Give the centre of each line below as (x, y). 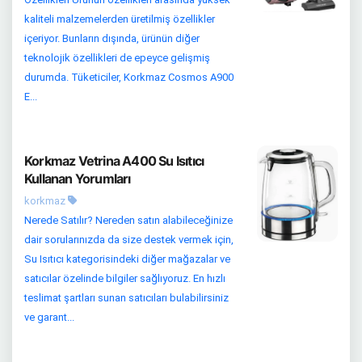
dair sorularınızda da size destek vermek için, (129, 239)
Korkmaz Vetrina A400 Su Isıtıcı (114, 160)
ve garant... (49, 317)
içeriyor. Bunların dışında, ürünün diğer (112, 38)
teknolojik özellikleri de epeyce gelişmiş (117, 57)
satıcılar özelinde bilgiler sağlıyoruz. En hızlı (125, 278)
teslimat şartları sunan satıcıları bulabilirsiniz (126, 297)
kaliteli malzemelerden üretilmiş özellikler (120, 19)
